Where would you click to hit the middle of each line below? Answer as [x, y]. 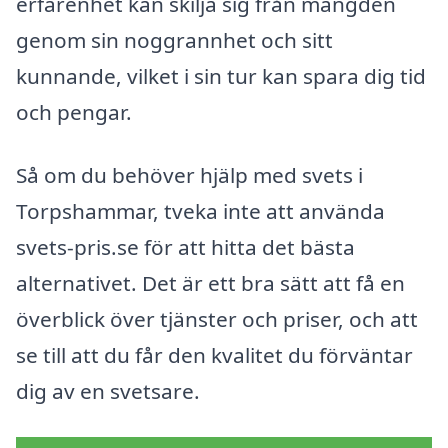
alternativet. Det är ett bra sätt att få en [210, 283]
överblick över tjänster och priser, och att [217, 319]
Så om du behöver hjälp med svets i [189, 175]
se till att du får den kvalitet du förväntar [214, 355]
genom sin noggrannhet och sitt [174, 39]
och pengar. [74, 111]
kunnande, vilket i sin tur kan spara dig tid [221, 75]
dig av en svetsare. [108, 391]
